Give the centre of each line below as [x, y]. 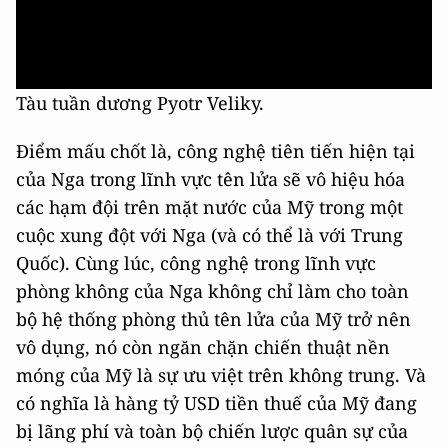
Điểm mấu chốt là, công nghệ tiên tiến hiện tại [215, 151]
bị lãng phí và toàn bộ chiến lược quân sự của [212, 431]
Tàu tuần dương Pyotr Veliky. [140, 103]
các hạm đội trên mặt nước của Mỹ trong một [209, 207]
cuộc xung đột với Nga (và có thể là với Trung [209, 235]
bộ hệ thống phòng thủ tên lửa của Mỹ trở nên [213, 319]
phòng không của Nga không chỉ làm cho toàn [212, 291]
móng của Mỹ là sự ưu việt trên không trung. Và [221, 375]
